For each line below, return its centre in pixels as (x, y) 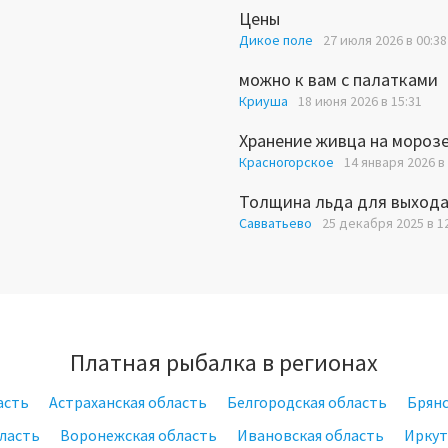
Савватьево (275, 223)
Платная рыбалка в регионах (224, 363)
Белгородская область (306, 402)
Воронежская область (138, 435)
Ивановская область (310, 435)
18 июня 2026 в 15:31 (360, 101)
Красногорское (286, 162)
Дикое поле (276, 40)
